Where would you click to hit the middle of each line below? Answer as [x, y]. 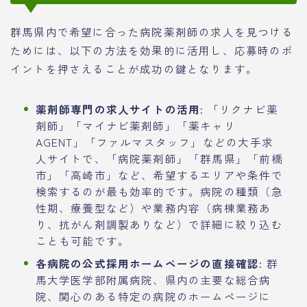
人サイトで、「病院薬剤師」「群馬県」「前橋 [159, 158]
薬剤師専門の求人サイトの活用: [120, 109]
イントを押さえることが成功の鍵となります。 [134, 68]
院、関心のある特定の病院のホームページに [153, 296]
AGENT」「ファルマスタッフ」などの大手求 [154, 142]
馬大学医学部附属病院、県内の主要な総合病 [153, 279]
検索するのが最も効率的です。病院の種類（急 [159, 191]
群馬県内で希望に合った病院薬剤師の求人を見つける [152, 31]
